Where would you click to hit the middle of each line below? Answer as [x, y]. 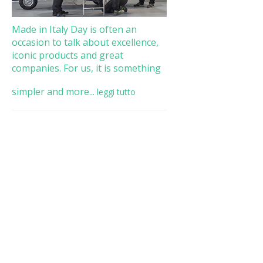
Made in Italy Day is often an [74, 29]
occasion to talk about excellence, [85, 42]
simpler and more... [53, 91]
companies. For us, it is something [86, 68]
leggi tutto [116, 92]
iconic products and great [67, 55]
